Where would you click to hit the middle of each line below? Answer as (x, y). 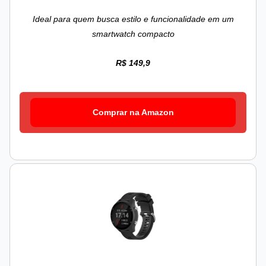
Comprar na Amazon (133, 113)
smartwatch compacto (133, 34)
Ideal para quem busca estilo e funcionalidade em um (133, 19)
